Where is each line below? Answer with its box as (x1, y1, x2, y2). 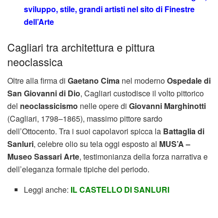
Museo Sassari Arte (7, 151, 79, 163)
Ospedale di (167, 75, 211, 87)
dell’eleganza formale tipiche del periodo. (7, 163, 149, 175)
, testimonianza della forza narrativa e (79, 151, 208, 163)
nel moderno (120, 75, 167, 87)
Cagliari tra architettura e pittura (7, 39, 155, 55)
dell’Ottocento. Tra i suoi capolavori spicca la (7, 126, 163, 137)
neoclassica (7, 54, 63, 70)
